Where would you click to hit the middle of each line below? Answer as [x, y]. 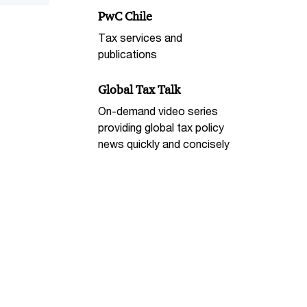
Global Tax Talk [139, 90]
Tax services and [140, 38]
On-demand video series [158, 110]
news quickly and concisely [164, 143]
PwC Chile [125, 17]
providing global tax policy [161, 127]
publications [128, 54]
